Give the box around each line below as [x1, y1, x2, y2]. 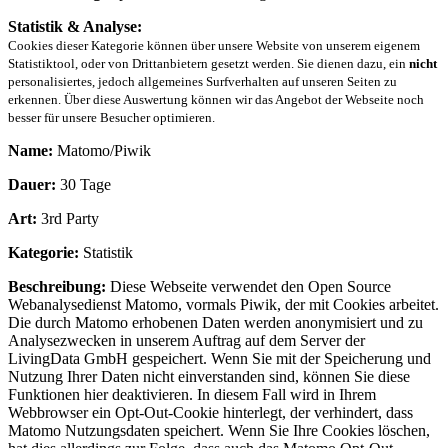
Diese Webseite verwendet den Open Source [106, 277, 391, 295]
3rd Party [37, 209, 99, 227]
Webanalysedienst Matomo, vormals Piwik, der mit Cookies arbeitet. [8, 295, 439, 313]
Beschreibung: [8, 277, 106, 295]
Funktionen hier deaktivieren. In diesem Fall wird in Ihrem [8, 385, 376, 403]
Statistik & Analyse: [8, 17, 142, 35]
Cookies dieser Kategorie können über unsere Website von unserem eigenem [8, 37, 420, 53]
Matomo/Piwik [53, 141, 151, 159]
